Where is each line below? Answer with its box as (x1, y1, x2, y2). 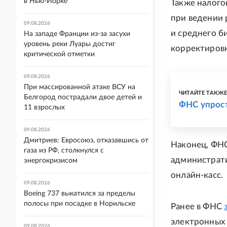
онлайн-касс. (171, 171, 223, 179)
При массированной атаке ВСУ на (24, 84, 135, 91)
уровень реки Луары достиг (24, 41, 116, 48)
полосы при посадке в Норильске (24, 200, 135, 207)
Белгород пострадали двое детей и (24, 94, 142, 101)
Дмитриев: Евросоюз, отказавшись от (24, 137, 148, 144)
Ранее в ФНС (171, 202, 224, 211)
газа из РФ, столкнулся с (24, 147, 104, 154)
